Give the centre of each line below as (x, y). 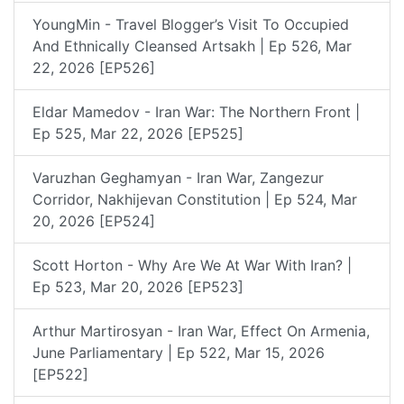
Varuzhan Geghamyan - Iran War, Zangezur (178, 177)
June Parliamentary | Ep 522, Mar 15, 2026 (179, 352)
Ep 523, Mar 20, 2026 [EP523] (138, 286)
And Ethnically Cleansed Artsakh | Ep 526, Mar (192, 46)
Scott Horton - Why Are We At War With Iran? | (192, 265)
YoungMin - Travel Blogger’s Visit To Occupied (191, 24)
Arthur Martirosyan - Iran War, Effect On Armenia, (201, 331)
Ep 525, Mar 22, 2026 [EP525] (138, 133)
